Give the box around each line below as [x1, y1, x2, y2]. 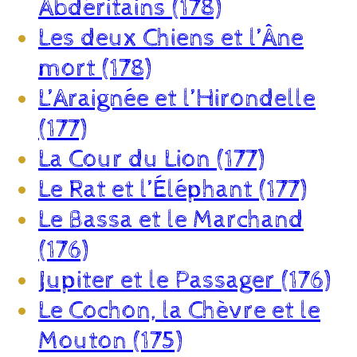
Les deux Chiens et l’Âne [38, 22, 304, 53]
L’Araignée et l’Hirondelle [38, 83, 316, 114]
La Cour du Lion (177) [38, 143, 265, 175]
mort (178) [38, 53, 151, 84]
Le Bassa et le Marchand [38, 204, 304, 235]
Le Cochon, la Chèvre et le [38, 295, 320, 326]
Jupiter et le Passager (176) [38, 265, 331, 296]
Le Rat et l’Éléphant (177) [38, 174, 307, 205]
